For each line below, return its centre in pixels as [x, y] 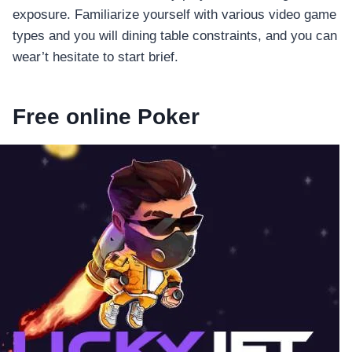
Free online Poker [106, 117]
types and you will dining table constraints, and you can [175, 36]
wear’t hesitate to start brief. [95, 57]
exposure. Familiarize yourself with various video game [174, 15]
